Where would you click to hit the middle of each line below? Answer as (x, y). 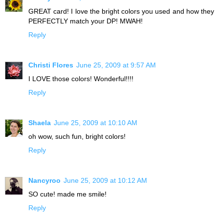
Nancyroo (44, 181)
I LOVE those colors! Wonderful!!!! (81, 79)
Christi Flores (51, 65)
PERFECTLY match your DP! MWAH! (86, 21)
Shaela (40, 123)
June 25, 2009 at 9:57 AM (116, 65)
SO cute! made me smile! (67, 194)
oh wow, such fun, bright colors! (77, 137)
